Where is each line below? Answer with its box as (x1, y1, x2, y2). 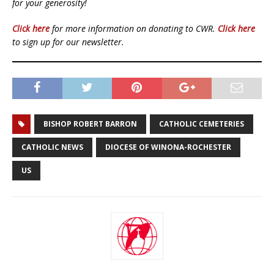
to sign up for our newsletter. (12, 35, 124, 48)
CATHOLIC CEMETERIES (159, 118, 244, 129)
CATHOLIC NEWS (21, 141, 83, 152)
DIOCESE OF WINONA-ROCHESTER (105, 141, 231, 152)
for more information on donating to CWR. (50, 22, 218, 34)
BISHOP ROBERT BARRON (43, 118, 137, 129)
